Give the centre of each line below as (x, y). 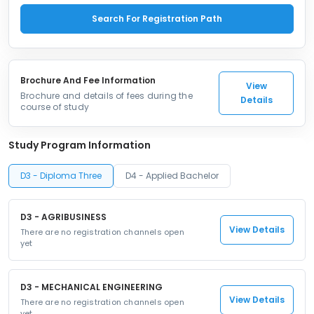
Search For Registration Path (157, 19)
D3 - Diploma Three (61, 176)
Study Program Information (80, 145)
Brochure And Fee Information (88, 80)
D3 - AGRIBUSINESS (63, 217)
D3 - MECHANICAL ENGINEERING (91, 287)
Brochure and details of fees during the (107, 96)
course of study (55, 107)
